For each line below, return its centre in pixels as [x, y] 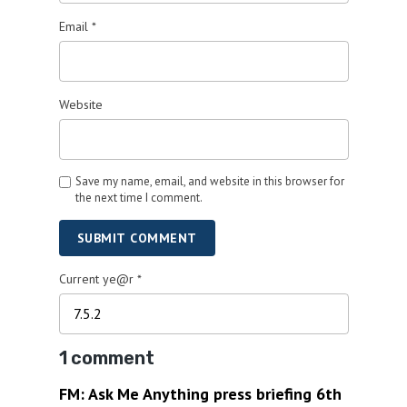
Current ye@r [98, 279]
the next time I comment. [139, 198]
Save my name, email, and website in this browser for [209, 182]
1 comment [106, 357]
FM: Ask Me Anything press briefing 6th [200, 393]
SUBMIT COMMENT [137, 238]
